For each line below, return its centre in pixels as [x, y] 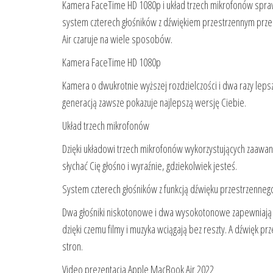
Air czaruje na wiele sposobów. [117, 39]
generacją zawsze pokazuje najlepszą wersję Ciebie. [154, 103]
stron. [73, 246]
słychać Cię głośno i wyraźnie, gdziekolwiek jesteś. [150, 166]
